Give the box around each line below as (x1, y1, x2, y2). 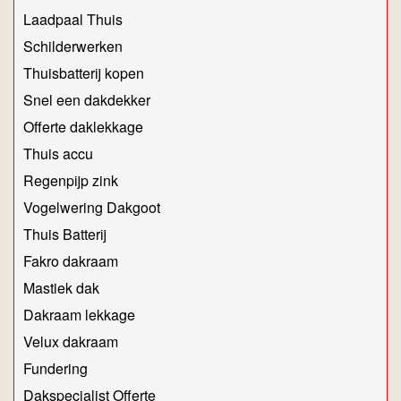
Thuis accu (23, 143, 93, 165)
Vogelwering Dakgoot (23, 197, 160, 218)
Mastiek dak (23, 277, 99, 299)
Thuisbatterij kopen (23, 63, 144, 84)
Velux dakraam (23, 331, 118, 353)
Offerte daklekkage (23, 116, 143, 138)
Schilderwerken (23, 36, 123, 57)
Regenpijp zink (23, 170, 118, 192)
